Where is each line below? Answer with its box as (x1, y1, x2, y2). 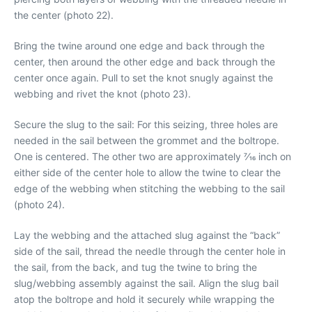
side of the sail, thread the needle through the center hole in (14, 245, 286, 257)
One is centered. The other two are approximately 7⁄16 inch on (14, 150, 291, 162)
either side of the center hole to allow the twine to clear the (14, 166, 281, 178)
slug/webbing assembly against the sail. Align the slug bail (14, 277, 279, 289)
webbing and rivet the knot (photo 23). (14, 88, 191, 100)
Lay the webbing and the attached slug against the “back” (14, 229, 280, 241)
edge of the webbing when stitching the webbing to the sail (14, 182, 285, 194)
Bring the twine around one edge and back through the (14, 40, 265, 52)
